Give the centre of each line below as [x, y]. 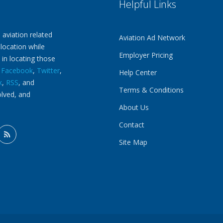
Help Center [138, 72]
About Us [134, 107]
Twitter [48, 70]
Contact [131, 125]
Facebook [17, 70]
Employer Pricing [146, 55]
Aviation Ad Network [152, 38]
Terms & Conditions [151, 90]
